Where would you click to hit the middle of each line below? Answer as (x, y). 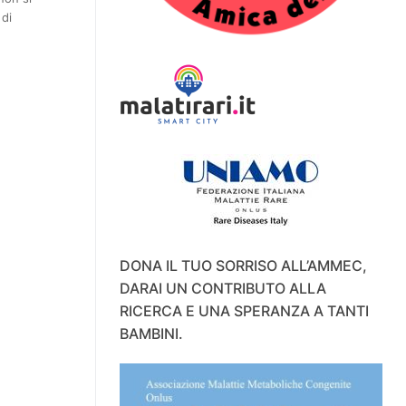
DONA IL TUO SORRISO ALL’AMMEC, (243, 266)
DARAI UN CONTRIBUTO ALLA (222, 289)
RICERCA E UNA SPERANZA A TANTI (244, 311)
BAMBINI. (151, 334)
